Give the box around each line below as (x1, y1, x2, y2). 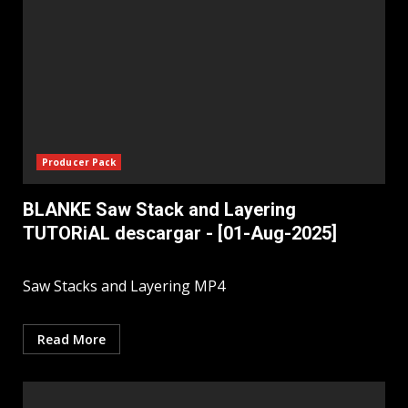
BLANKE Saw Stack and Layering (23, 199, 296, 221)
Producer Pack (42, 156, 117, 169)
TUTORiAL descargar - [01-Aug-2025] (23, 222, 337, 245)
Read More (37, 331, 106, 349)
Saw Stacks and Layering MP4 (23, 276, 229, 297)
